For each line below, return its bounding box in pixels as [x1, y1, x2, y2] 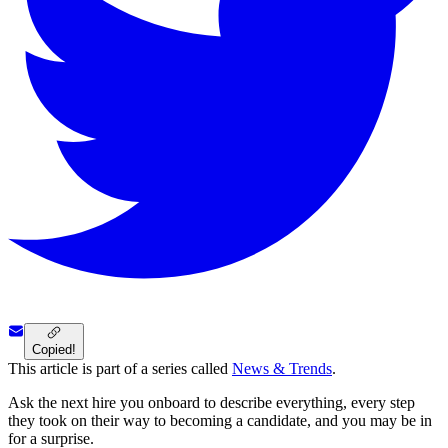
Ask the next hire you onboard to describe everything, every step [8, 394, 415, 412]
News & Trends [232, 360, 332, 378]
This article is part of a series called [8, 360, 228, 378]
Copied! [32, 342, 76, 358]
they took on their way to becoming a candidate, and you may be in [8, 412, 432, 430]
